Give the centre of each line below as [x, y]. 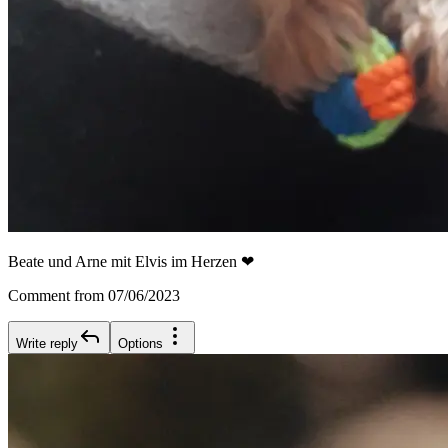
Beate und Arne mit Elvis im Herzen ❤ [131, 262]
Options [140, 344]
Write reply [47, 344]
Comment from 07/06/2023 [94, 296]
